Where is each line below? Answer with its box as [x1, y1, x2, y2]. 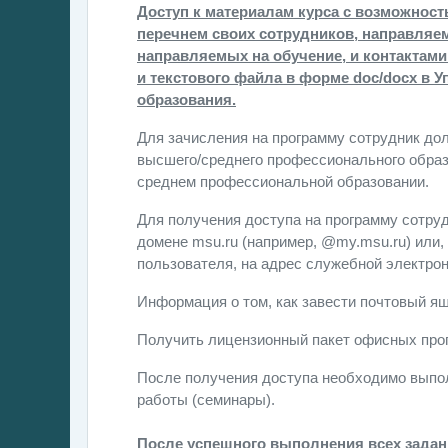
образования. [137, 91, 236, 108]
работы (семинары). [137, 391, 279, 408]
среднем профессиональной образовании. [137, 173, 429, 190]
